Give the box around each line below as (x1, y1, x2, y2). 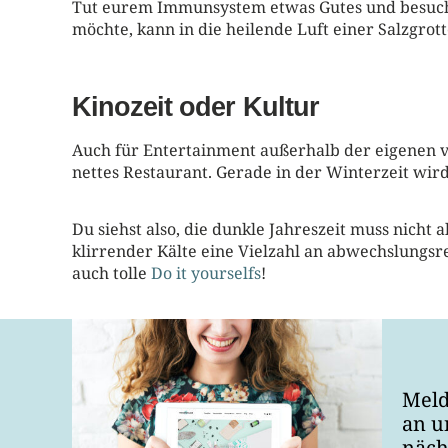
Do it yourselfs (147, 261, 261, 284)
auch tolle (72, 261, 147, 284)
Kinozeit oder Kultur (72, 90, 319, 122)
